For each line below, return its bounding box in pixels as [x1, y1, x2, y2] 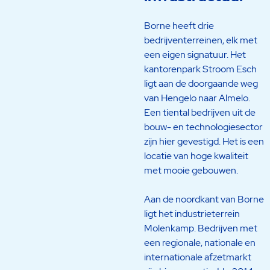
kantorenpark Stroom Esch [144, 63, 257, 76]
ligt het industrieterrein [144, 207, 240, 221]
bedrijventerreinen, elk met [144, 34, 257, 47]
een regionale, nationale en [144, 236, 256, 250]
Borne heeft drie [144, 19, 214, 33]
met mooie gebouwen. [144, 164, 238, 177]
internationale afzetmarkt [144, 251, 251, 264]
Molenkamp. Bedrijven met [144, 222, 257, 235]
